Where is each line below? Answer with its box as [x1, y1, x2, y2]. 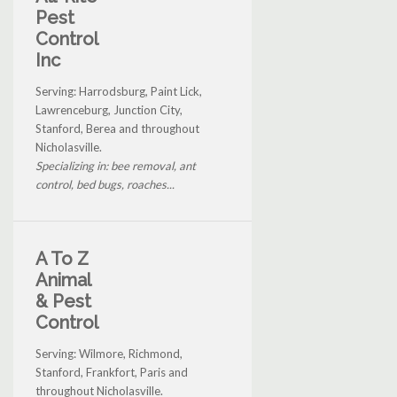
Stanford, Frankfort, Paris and [35, 364, 188, 379]
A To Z [35, 247, 89, 269]
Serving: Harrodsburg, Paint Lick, [35, 83, 202, 98]
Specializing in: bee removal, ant [35, 158, 196, 173]
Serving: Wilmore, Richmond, [35, 346, 183, 361]
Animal [35, 269, 90, 291]
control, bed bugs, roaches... [35, 176, 175, 191]
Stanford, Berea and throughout [35, 121, 199, 136]
